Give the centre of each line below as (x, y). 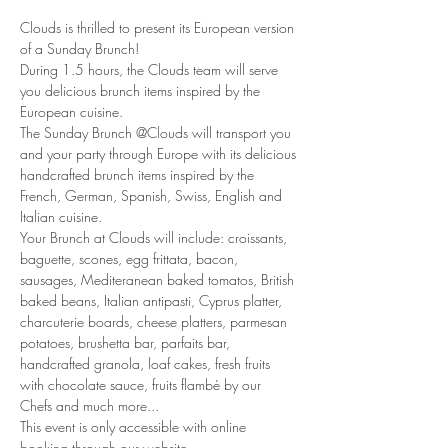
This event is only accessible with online (135, 426)
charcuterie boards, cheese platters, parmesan (155, 321)
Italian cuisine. (63, 216)
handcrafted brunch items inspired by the (139, 174)
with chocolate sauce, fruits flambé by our (142, 384)
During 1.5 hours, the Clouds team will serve (151, 69)
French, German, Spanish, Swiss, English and (153, 195)
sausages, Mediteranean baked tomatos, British (159, 279)
